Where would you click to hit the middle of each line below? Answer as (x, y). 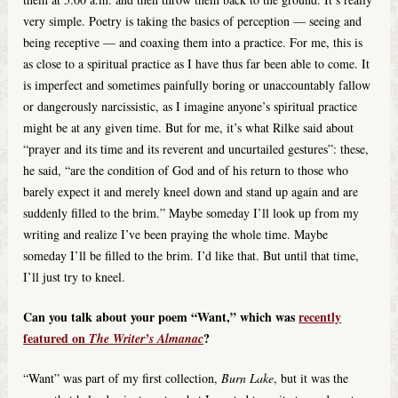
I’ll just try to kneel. (75, 277)
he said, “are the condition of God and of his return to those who (186, 171)
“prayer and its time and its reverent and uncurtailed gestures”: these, (196, 149)
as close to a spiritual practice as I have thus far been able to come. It (197, 64)
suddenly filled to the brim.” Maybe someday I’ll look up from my (191, 213)
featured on (56, 338)
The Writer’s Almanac (147, 339)
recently (320, 317)
